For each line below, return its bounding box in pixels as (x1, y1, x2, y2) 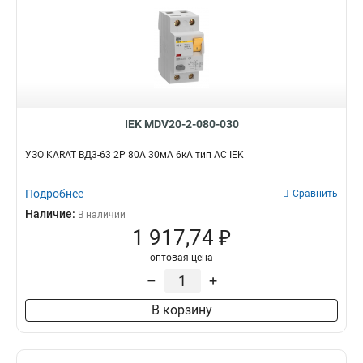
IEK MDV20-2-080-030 (124, 117, 239, 130)
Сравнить (293, 188, 338, 199)
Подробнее (25, 187, 83, 200)
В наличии (78, 209, 126, 220)
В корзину (151, 302, 212, 318)
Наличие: (25, 207, 78, 220)
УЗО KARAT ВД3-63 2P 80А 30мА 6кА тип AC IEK (25, 149, 244, 160)
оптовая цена (150, 252, 213, 263)
